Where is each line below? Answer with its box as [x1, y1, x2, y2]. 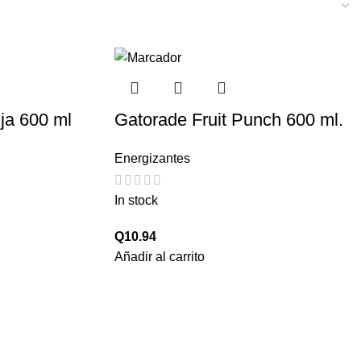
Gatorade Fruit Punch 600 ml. [114, 110, 343, 131]
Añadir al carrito [114, 249, 205, 263]
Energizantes [114, 151, 190, 166]
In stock [114, 193, 158, 207]
